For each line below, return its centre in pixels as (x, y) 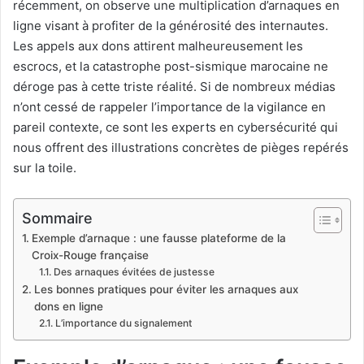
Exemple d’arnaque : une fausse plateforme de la (158, 238)
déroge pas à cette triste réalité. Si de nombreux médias (174, 86)
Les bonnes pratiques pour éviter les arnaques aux (166, 289)
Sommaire (57, 218)
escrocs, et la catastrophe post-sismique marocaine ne (171, 66)
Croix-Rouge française (90, 255)
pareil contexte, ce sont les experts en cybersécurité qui (175, 127)
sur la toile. (45, 167)
